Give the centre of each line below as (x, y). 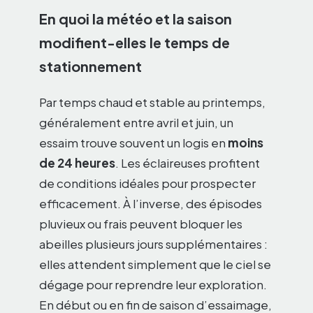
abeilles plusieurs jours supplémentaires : (153, 244)
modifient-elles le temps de (134, 43)
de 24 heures (77, 163)
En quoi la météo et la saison (136, 19)
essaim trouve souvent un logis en (133, 143)
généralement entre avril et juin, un (136, 123)
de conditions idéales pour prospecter (147, 183)
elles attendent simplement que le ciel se (155, 264)
